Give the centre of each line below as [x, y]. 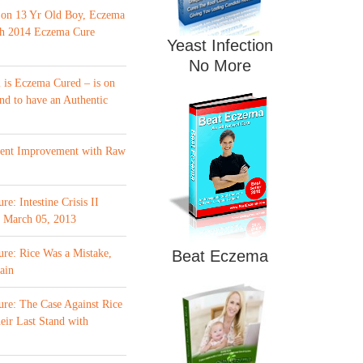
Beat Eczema [220, 256]
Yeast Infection [220, 45]
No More [220, 66]
